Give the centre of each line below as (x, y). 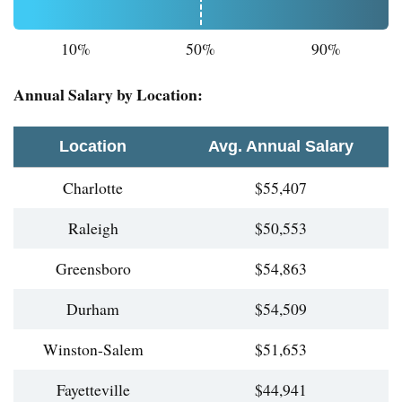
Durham (93, 309)
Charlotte (93, 188)
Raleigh (93, 228)
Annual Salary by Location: (108, 95)
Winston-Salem (93, 350)
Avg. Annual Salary (280, 147)
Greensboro (93, 269)
